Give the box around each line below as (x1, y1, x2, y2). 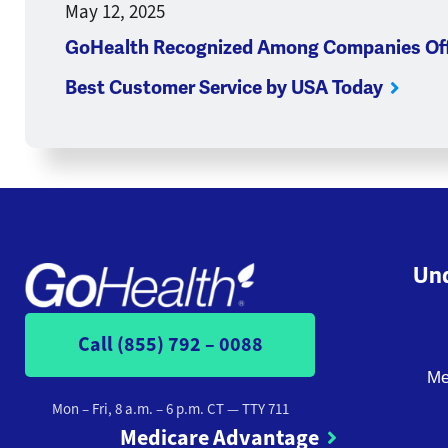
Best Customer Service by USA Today (65, 76, 383, 101)
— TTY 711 (223, 399, 289, 420)
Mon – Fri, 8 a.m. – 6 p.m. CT (51, 399, 224, 420)
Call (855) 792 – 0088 (77, 331, 263, 359)
